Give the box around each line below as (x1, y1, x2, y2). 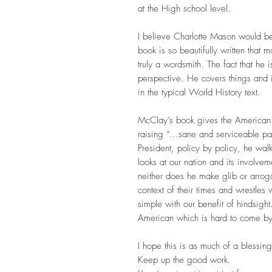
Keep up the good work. (138, 254, 231, 267)
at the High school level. (138, 2, 231, 15)
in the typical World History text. (138, 86, 260, 99)
